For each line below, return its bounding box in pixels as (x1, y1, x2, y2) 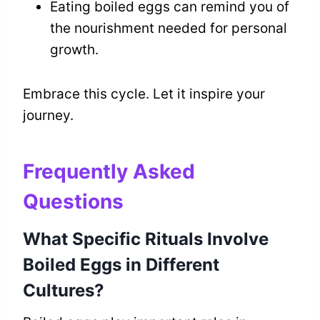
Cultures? (23, 280, 104, 301)
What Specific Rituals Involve (23, 229, 269, 250)
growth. (50, 41, 99, 59)
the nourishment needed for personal (50, 20, 287, 37)
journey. (23, 107, 74, 124)
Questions (23, 189, 124, 214)
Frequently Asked (23, 159, 195, 184)
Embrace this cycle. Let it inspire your (23, 86, 265, 103)
